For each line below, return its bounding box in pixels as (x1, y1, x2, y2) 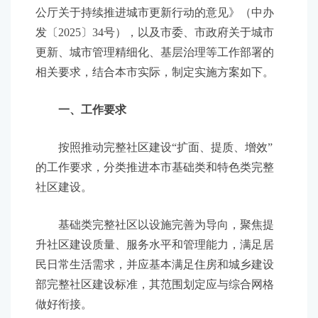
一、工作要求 (35, 104, 126, 116)
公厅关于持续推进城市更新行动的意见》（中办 (35, 6, 274, 18)
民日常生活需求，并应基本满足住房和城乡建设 (35, 258, 274, 270)
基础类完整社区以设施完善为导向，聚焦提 (35, 219, 274, 231)
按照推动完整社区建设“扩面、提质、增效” (35, 141, 273, 153)
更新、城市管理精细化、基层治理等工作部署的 (35, 46, 274, 58)
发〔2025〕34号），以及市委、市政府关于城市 (35, 26, 274, 38)
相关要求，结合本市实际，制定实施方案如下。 (35, 66, 274, 78)
